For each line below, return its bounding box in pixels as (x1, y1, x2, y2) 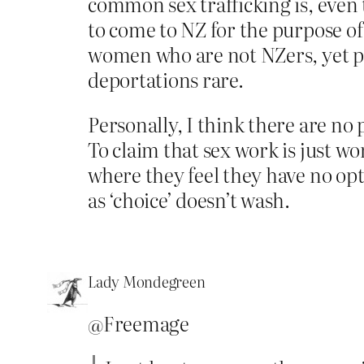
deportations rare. (88, 64, 244, 93)
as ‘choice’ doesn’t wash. (88, 184, 290, 214)
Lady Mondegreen (88, 270, 206, 292)
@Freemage (88, 308, 189, 337)
